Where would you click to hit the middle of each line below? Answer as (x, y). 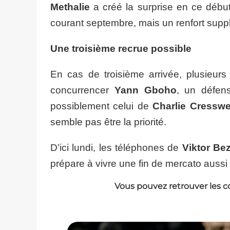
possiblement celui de (102, 106)
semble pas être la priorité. (108, 122)
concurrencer (82, 90)
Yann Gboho (145, 90)
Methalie (70, 7)
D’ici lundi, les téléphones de (116, 148)
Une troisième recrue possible (121, 49)
